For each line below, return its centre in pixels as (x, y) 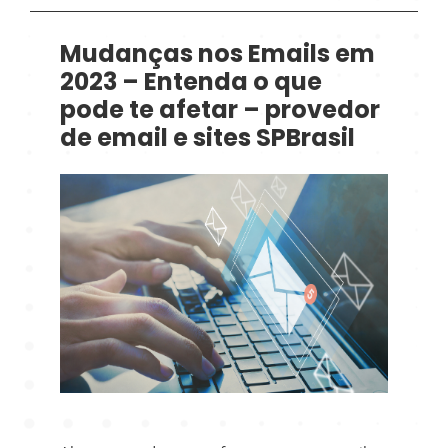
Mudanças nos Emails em (218, 56)
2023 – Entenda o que (191, 84)
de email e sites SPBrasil (208, 140)
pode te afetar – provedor (220, 112)
